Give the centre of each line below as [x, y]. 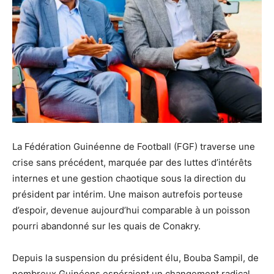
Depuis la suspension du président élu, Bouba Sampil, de [135, 258]
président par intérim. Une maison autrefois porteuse [128, 194]
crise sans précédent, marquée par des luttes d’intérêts [132, 163]
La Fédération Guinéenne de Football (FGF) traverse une [134, 147]
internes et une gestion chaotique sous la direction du [129, 179]
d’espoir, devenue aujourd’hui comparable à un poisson [131, 210]
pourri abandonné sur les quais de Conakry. [106, 226]
